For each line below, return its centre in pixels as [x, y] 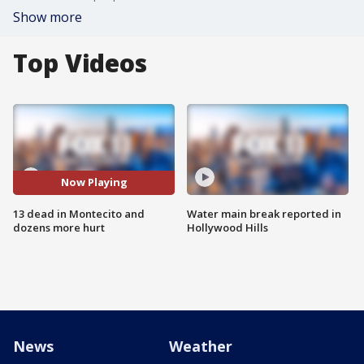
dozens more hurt [59, 227]
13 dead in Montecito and [79, 213]
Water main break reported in [264, 213]
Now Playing [94, 182]
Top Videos [80, 63]
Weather [201, 346]
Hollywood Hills [227, 227]
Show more [48, 17]
